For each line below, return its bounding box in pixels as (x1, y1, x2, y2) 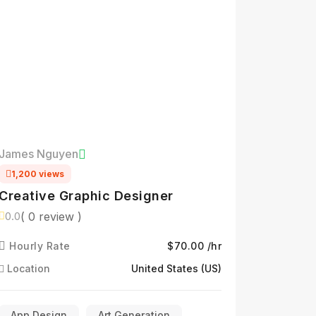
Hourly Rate (6, 240, 71, 252)
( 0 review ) (20, 209, 82, 224)
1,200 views (11, 169, 64, 179)
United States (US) (131, 262, 221, 274)
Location (4, 262, 50, 274)
